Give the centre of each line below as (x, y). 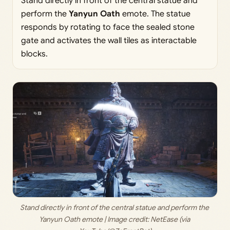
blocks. (34, 54)
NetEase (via (170, 219)
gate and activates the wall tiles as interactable (109, 40)
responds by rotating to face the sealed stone (108, 27)
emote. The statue (155, 14)
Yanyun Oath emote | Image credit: (94, 219)
